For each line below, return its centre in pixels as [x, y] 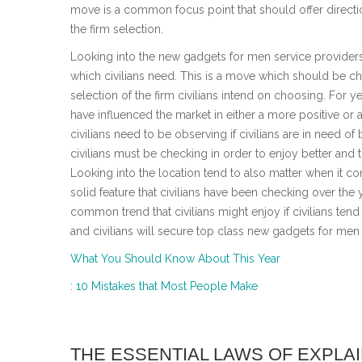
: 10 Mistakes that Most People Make [164, 286]
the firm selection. [117, 29]
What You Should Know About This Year [175, 258]
